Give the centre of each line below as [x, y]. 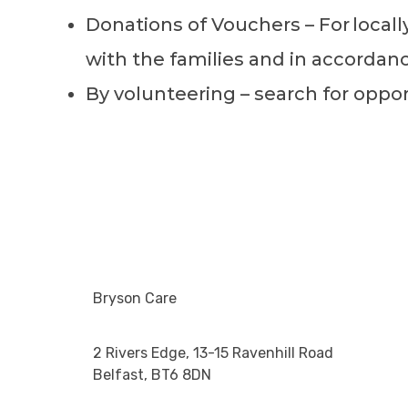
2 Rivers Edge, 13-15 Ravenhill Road [213, 353]
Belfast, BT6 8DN [152, 375]
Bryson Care [135, 298]
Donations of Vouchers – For [218, 25]
